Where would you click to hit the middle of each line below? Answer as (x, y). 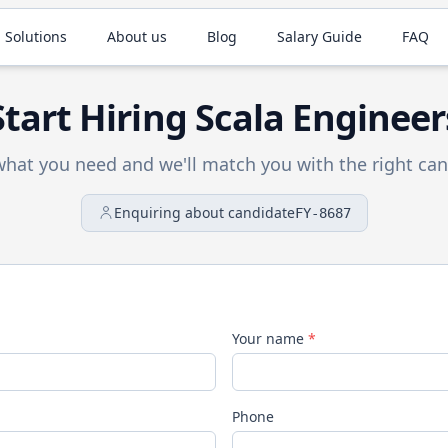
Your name (270, 338)
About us (137, 36)
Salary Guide (319, 36)
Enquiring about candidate (204, 212)
